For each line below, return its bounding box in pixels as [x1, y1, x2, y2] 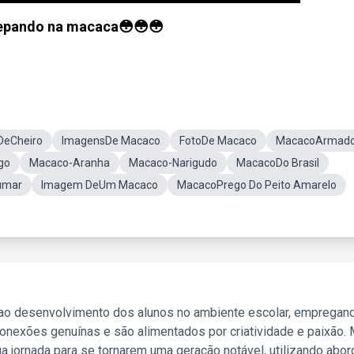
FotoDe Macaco [179, 134, 257, 147]
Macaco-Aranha [29, 156, 110, 169]
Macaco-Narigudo [129, 156, 217, 169]
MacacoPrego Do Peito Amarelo [177, 179, 337, 191]
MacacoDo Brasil [236, 156, 319, 169]
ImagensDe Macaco [62, 134, 160, 147]
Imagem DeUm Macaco [41, 179, 158, 191]
